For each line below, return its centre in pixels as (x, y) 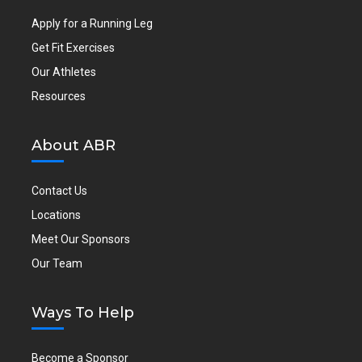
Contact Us (60, 191)
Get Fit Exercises (74, 48)
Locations (57, 215)
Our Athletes (64, 72)
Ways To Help (83, 313)
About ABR (74, 146)
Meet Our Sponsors (81, 240)
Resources (59, 97)
